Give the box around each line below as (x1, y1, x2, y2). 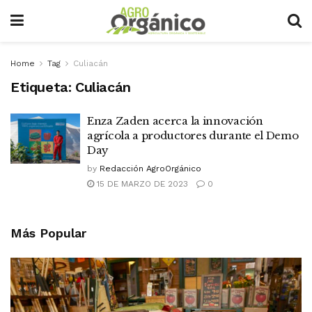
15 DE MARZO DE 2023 (94, 179, 188, 189)
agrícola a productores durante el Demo (87, 129, 299, 142)
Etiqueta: (10, 79, 75, 95)
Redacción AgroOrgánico (100, 164, 201, 173)
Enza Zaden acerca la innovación (87, 114, 263, 127)
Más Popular (10, 226, 86, 240)
